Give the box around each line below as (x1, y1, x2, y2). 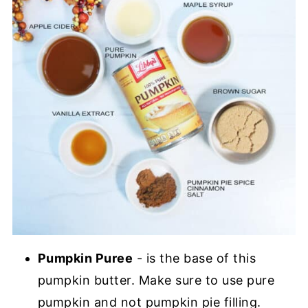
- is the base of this (133, 250, 256, 265)
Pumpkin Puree (37, 250, 133, 265)
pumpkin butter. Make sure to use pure (37, 272, 275, 287)
